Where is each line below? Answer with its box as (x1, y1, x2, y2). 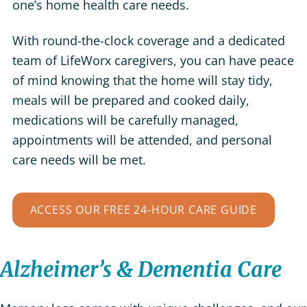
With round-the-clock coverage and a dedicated (12, 32, 285, 49)
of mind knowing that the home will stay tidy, (12, 71, 273, 88)
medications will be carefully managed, (12, 111, 238, 128)
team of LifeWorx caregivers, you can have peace (12, 51, 294, 69)
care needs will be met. (12, 151, 146, 168)
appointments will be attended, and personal (12, 131, 272, 148)
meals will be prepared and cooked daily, (12, 91, 249, 108)
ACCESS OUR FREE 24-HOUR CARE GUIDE (29, 202, 258, 218)
